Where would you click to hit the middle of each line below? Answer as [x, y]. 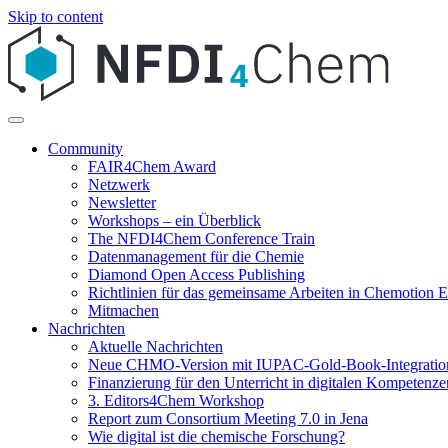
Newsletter [122, 203]
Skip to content [55, 16]
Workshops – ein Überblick [174, 221]
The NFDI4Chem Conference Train [201, 239]
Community [85, 149]
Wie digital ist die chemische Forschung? [216, 437]
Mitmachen [123, 311]
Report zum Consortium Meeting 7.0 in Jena [228, 419]
